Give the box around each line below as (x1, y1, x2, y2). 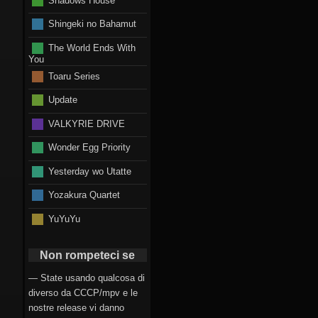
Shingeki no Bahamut (48, 18, 136, 29)
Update (48, 94, 77, 105)
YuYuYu (48, 213, 80, 224)
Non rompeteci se (40, 249, 136, 262)
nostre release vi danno (28, 302, 124, 314)
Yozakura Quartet (48, 189, 120, 200)
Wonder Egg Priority (48, 141, 131, 153)
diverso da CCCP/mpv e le (28, 287, 138, 299)
